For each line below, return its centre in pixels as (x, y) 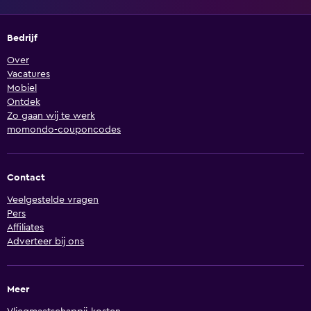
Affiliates (25, 228)
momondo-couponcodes (64, 130)
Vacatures (28, 75)
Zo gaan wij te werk (51, 116)
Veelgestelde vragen (53, 200)
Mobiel (22, 89)
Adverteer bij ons (45, 242)
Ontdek (24, 102)
